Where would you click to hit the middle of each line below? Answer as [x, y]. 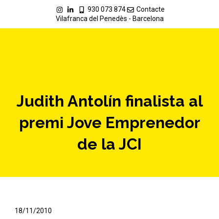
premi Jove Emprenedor [109, 122]
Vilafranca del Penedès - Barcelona [109, 19]
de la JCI [109, 144]
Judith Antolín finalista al [109, 101]
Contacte [151, 9]
